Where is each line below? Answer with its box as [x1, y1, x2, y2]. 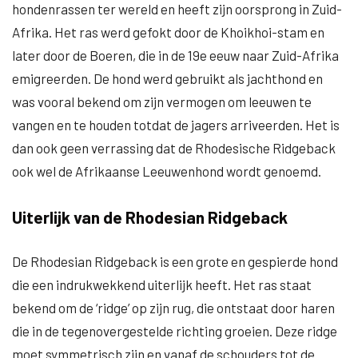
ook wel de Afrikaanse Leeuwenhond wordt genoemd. [12, 163, 321, 179]
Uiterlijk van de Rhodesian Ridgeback [12, 207, 288, 227]
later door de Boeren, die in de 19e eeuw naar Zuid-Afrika [12, 47, 339, 63]
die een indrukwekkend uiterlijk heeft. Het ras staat [12, 276, 312, 292]
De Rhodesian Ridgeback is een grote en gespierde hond [12, 253, 338, 269]
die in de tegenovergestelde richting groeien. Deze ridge [12, 323, 337, 339]
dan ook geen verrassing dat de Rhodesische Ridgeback [12, 140, 336, 156]
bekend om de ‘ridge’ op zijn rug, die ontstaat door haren [12, 300, 335, 316]
